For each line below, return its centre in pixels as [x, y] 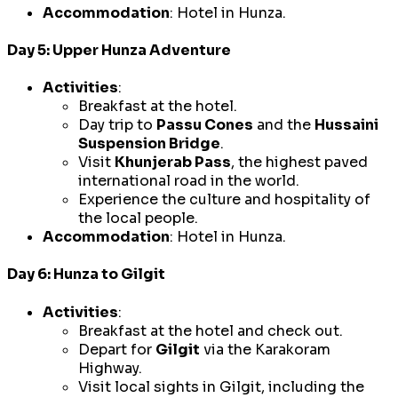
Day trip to [117, 125]
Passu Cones [205, 125]
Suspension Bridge [149, 144]
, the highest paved [299, 163]
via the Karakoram [265, 349]
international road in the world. [189, 181]
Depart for [117, 349]
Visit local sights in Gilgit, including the [221, 386]
